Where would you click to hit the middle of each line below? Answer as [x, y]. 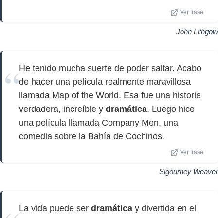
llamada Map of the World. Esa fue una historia [110, 95]
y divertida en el [164, 208]
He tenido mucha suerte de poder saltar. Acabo [110, 68]
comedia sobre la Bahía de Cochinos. [92, 136]
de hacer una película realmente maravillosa [105, 82]
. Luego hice [171, 109]
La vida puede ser [55, 208]
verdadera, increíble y [62, 109]
